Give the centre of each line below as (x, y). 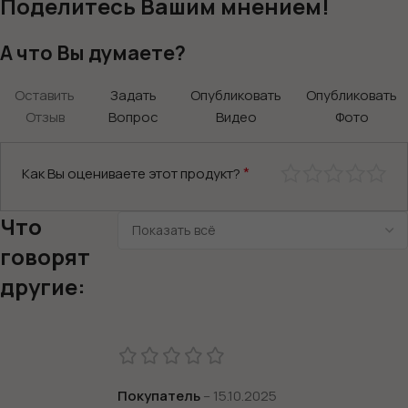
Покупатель (160, 395)
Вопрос (133, 117)
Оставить (45, 95)
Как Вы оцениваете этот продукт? (132, 174)
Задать (133, 95)
